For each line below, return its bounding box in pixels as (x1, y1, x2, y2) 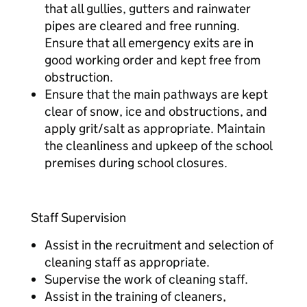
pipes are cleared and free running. (45, 18, 240, 34)
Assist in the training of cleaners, (45, 288, 226, 304)
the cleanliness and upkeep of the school (45, 138, 272, 153)
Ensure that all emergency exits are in (45, 35, 254, 51)
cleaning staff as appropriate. (45, 254, 210, 270)
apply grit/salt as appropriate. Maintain (45, 121, 265, 136)
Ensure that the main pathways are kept (45, 86, 268, 102)
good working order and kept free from (45, 52, 260, 68)
